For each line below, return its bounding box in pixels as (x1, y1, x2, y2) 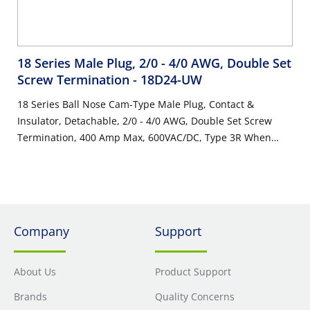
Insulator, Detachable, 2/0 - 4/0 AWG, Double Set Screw (17, 114, 272, 127)
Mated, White (17, 147, 80, 161)
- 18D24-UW (133, 71, 202, 88)
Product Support (155, 265, 231, 278)
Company (14, 223, 69, 239)
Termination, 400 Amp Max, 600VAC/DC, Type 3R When (17, 131, 271, 144)
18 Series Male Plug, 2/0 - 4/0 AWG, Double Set (17, 55, 291, 71)
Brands (14, 290, 47, 303)
